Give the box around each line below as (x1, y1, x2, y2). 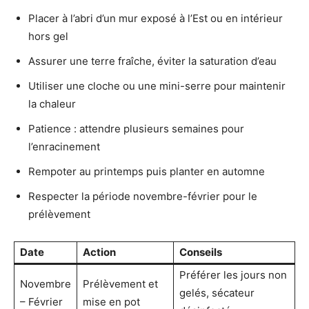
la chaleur (28, 97, 76, 110)
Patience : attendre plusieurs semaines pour (28, 121, 244, 135)
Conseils (179, 245, 222, 259)
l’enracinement (28, 139, 100, 153)
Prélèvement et (83, 277, 158, 290)
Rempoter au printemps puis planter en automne (28, 164, 265, 178)
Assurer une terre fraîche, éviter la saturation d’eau (28, 54, 277, 68)
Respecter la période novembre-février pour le (28, 189, 257, 203)
